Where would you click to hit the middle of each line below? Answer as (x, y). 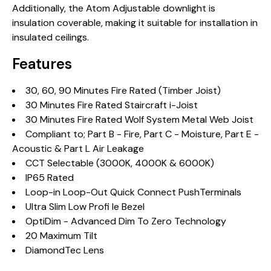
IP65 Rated (50, 178)
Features (42, 64)
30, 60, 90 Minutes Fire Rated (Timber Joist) (123, 90)
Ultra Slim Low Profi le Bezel (85, 207)
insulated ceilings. (51, 37)
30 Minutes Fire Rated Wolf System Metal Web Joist (139, 119)
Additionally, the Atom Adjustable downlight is (114, 8)
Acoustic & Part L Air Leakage (78, 149)
